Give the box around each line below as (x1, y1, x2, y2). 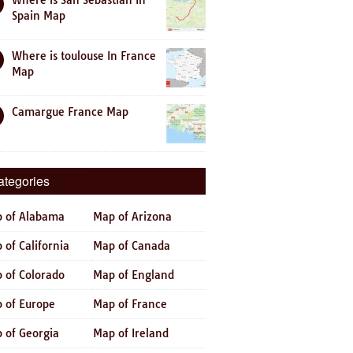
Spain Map (12, 9, 65, 23)
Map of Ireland (93, 326, 169, 340)
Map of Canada (93, 239, 170, 253)
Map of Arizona (93, 210, 172, 224)
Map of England (93, 268, 174, 282)
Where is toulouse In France (12, 49, 156, 63)
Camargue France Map (12, 105, 128, 119)
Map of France (93, 297, 167, 311)
